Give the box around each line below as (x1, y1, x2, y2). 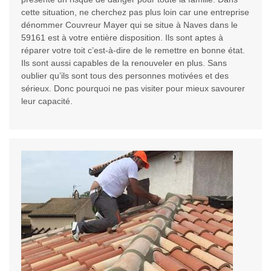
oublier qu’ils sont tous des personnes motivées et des (21, 71, 229, 81)
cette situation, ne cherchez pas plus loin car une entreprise (21, 7, 249, 18)
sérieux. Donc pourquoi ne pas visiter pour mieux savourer (21, 83, 245, 94)
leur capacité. (21, 96, 73, 106)
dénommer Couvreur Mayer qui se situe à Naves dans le (21, 20, 238, 30)
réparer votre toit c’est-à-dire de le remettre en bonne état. (21, 45, 245, 56)
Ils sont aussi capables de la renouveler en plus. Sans (21, 58, 227, 68)
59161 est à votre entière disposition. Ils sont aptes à (21, 33, 223, 43)
